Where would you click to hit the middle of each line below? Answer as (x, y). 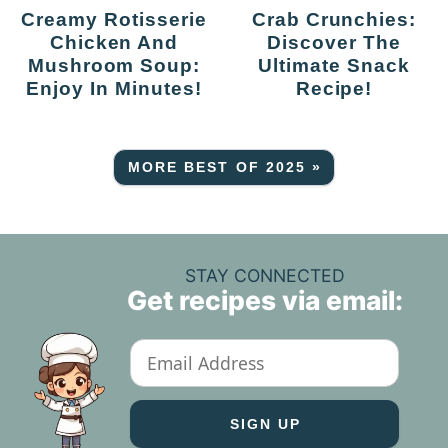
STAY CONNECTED (264, 275)
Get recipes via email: (264, 299)
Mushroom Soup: (114, 65)
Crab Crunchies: (259, 19)
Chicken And (114, 42)
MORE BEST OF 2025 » (225, 167)
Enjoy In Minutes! (114, 88)
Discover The (334, 42)
